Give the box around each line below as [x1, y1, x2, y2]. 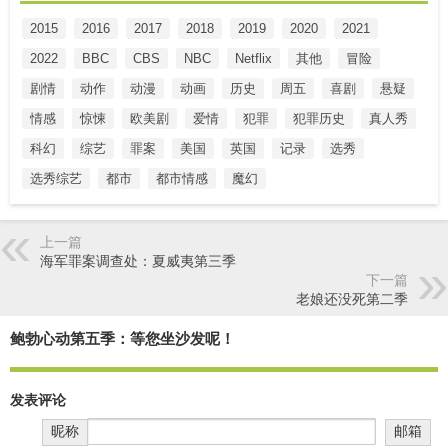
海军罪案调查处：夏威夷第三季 [40, 253, 236, 270]
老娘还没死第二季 [296, 291, 408, 308]
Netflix [235, 50, 272, 66]
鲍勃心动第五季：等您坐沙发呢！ [10, 329, 235, 347]
